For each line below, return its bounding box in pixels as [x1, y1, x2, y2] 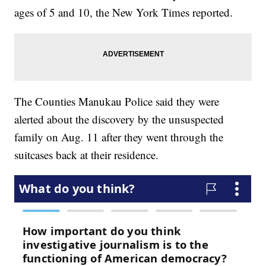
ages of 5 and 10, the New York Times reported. [14, 5, 233, 20]
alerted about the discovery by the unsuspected [14, 112, 224, 127]
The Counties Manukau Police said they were [14, 94, 220, 109]
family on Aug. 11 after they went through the [14, 129, 224, 145]
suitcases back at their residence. [14, 147, 159, 163]
